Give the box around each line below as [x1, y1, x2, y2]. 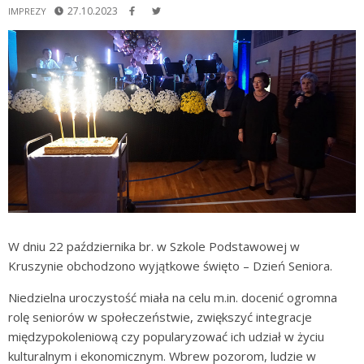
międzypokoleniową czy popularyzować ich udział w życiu [8, 327, 324, 344]
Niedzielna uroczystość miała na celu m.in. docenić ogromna [8, 288, 337, 305]
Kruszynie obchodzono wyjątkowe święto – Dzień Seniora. [8, 257, 332, 274]
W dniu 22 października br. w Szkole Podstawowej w [8, 237, 300, 254]
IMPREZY [8, 5, 46, 18]
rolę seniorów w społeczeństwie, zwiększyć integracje [8, 308, 312, 325]
